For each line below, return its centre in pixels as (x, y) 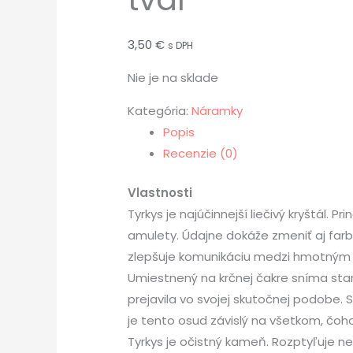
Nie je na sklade (173, 78)
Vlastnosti (160, 192)
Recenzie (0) (201, 153)
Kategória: (160, 111)
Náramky (217, 111)
